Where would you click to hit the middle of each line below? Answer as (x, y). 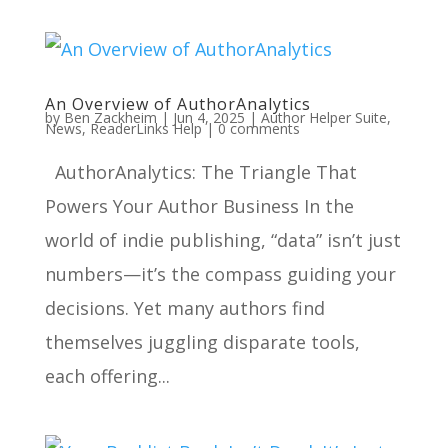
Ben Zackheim (110, 117)
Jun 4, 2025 (208, 117)
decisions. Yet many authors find (184, 308)
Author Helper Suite (323, 117)
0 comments (258, 128)
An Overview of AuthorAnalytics (177, 104)
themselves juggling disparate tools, (202, 342)
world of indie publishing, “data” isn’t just (222, 240)
